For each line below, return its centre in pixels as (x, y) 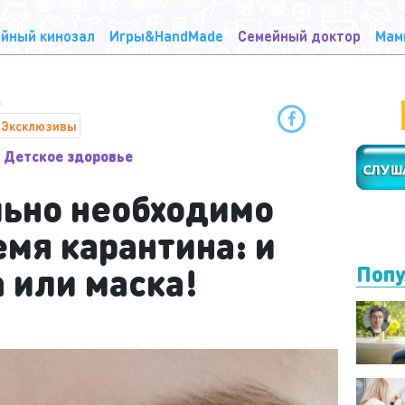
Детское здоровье (68, 156)
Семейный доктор (299, 36)
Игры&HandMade (166, 36)
